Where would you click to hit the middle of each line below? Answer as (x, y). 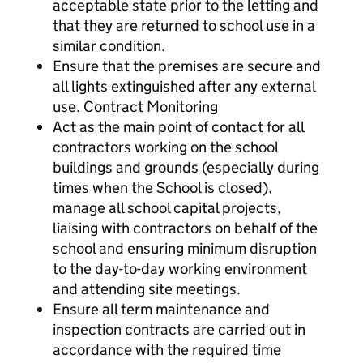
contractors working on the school (165, 147)
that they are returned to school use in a (184, 26)
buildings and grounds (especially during (186, 167)
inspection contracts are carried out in (179, 329)
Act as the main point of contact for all (178, 127)
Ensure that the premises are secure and (187, 66)
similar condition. (109, 46)
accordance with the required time (167, 350)
